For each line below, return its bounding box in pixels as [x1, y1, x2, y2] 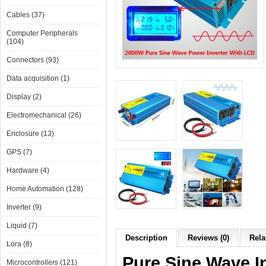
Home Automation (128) [7, 185, 83, 193]
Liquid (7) [7, 221, 37, 230]
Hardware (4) [7, 166, 49, 175]
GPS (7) [7, 148, 32, 156]
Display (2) [7, 93, 42, 101]
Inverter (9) [7, 203, 42, 211]
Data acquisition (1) [7, 74, 69, 83]
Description [125, 233, 167, 242]
